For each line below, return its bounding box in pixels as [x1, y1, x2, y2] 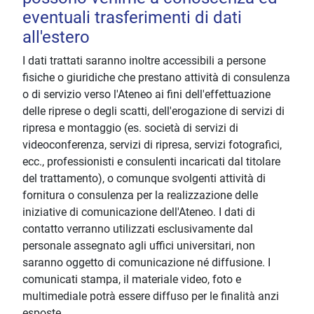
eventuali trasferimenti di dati [22, 8, 242, 28]
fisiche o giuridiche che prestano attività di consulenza [22, 71, 290, 85]
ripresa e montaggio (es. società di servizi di [22, 121, 238, 135]
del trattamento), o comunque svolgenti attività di [22, 172, 266, 186]
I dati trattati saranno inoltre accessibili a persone [22, 54, 266, 68]
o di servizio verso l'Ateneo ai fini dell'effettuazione [22, 88, 271, 102]
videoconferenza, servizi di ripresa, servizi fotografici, [22, 138, 282, 152]
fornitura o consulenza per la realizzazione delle [22, 189, 258, 203]
